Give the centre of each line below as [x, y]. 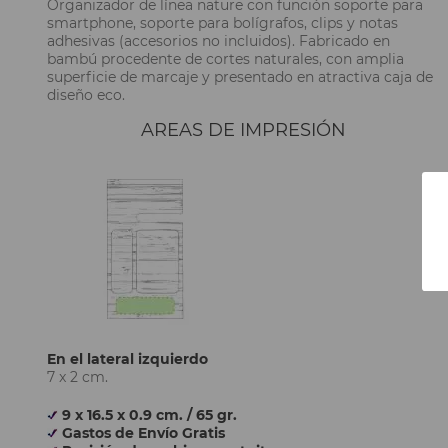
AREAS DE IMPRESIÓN [244, 130]
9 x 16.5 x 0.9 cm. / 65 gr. [149, 415]
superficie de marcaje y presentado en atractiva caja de [240, 77]
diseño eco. [86, 95]
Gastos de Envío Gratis [143, 433]
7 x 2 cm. [77, 377]
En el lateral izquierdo [127, 359]
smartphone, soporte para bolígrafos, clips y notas [222, 23]
